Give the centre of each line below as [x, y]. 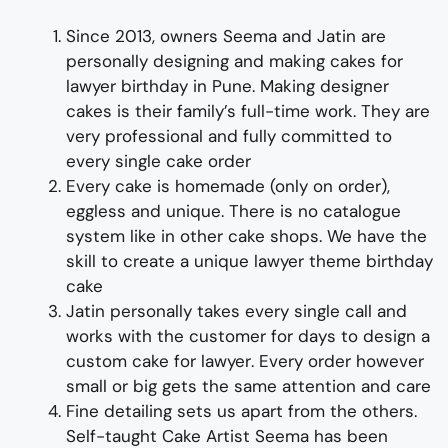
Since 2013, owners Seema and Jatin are [226, 35]
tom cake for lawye [170, 360]
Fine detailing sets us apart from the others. [241, 410]
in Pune [220, 85]
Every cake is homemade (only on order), [228, 185]
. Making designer [320, 85]
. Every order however [337, 360]
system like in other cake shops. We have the [246, 235]
